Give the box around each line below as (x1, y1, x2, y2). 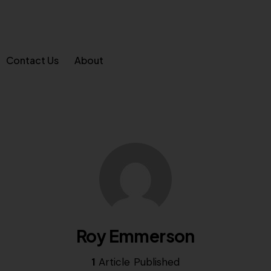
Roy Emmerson (76, 224, 195, 246)
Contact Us (6, 54, 59, 67)
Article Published (95, 255, 180, 269)
